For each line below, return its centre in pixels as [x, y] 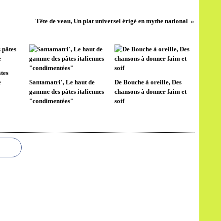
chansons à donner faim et [150, 92]
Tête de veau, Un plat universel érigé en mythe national [111, 21]
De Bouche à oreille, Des [148, 82]
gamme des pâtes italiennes [67, 92]
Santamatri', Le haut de [62, 82]
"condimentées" [51, 101]
